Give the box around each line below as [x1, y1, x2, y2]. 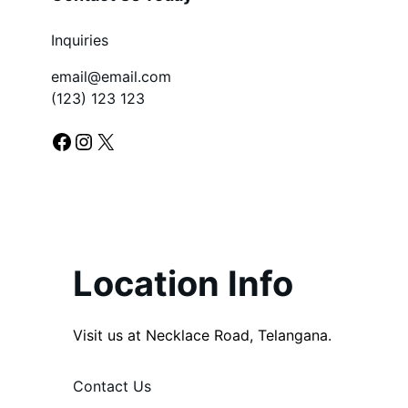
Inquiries [51, 30, 108, 49]
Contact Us [73, 376, 151, 395]
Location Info [73, 261, 293, 304]
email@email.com [51, 66, 171, 86]
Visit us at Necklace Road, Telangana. [73, 325, 331, 344]
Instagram [72, 127, 91, 154]
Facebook [50, 127, 62, 154]
